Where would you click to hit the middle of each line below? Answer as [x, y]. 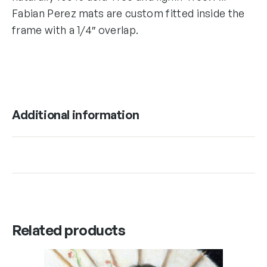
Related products [69, 230]
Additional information [76, 114]
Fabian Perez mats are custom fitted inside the [128, 13]
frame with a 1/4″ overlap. [75, 30]
